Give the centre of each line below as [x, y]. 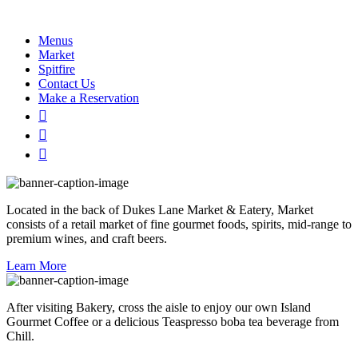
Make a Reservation [89, 98]
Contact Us [67, 84]
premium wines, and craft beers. [87, 239]
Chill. [20, 336]
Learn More [36, 266]
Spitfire [57, 69]
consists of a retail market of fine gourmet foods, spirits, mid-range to [179, 224]
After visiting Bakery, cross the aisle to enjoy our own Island [159, 307]
